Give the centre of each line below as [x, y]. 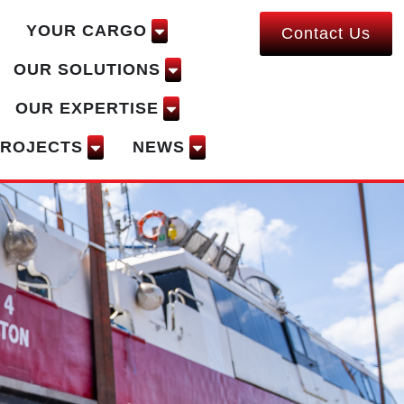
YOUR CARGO [87, 31]
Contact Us [326, 34]
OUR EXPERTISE [87, 109]
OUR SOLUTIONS [87, 70]
